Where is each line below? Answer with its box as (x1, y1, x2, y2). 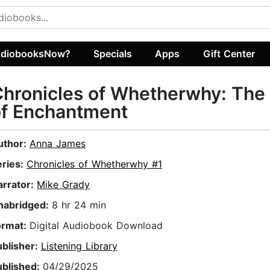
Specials (93, 47, 133, 60)
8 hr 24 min (52, 199, 106, 212)
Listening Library (41, 240, 118, 253)
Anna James (30, 137, 86, 150)
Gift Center (202, 47, 255, 60)
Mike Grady (37, 178, 90, 191)
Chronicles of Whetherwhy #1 (27, 158, 162, 171)
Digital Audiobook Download (30, 219, 163, 232)
